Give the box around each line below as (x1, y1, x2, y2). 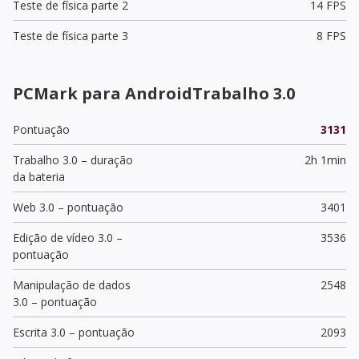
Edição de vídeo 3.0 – (13, 229, 123, 245)
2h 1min (304, 151, 346, 167)
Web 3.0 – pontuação (13, 199, 123, 215)
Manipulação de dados (13, 276, 131, 292)
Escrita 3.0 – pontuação (13, 324, 135, 340)
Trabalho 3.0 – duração (13, 151, 133, 167)
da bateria (13, 168, 65, 184)
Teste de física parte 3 (13, 27, 128, 43)
